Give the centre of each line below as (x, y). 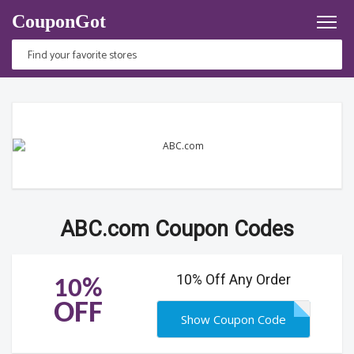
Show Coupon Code (234, 319)
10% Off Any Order (234, 279)
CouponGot (59, 21)
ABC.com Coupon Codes (177, 229)
